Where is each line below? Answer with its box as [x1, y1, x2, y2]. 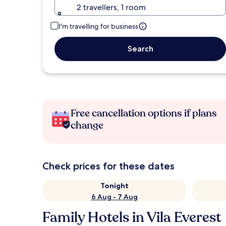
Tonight [100, 181, 129, 190]
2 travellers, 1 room [77, 2, 146, 13]
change [71, 119, 103, 132]
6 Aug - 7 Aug [91, 192, 138, 201]
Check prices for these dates [42, 160, 175, 172]
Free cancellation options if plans [71, 106, 217, 120]
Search [127, 44, 153, 53]
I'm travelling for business [59, 22, 138, 31]
